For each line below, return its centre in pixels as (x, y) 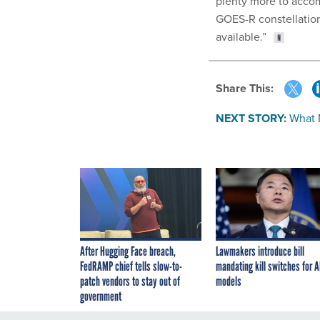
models (229, 282)
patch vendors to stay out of (130, 282)
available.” (241, 36)
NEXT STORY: (251, 119)
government (101, 297)
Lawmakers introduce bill (260, 252)
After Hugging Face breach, (128, 252)
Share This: (248, 89)
